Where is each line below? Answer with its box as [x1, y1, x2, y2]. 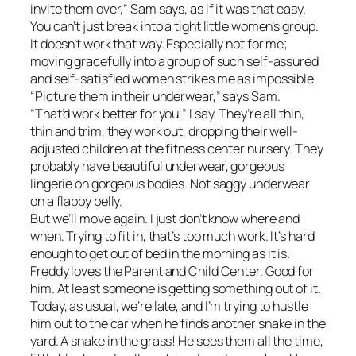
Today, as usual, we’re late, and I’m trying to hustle [30, 297, 308, 315]
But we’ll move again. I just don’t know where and [30, 210, 300, 228]
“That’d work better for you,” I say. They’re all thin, [30, 105, 304, 123]
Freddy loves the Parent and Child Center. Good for [30, 262, 314, 281]
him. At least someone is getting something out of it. [30, 280, 321, 298]
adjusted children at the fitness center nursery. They [30, 140, 323, 158]
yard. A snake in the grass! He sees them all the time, [30, 332, 323, 350]
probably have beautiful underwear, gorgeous [30, 157, 284, 176]
